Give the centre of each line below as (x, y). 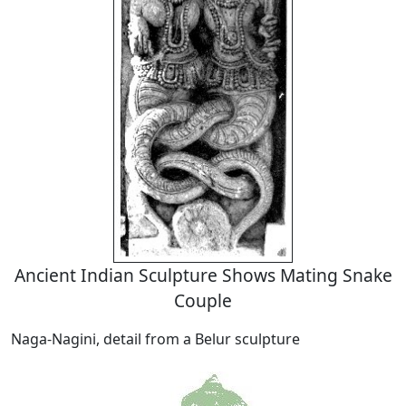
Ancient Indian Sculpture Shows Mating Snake (203, 275)
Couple (203, 301)
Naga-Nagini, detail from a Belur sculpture (155, 339)
